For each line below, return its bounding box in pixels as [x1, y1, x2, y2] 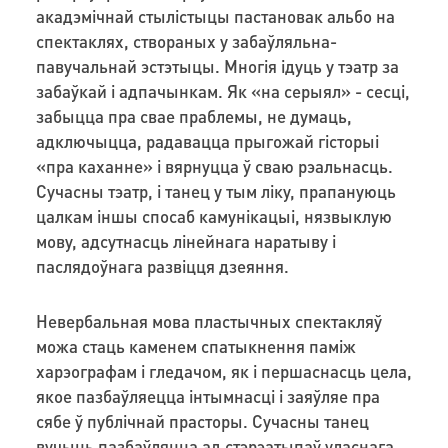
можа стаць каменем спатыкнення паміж [35, 334, 356, 357]
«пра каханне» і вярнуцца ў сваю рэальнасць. [35, 154, 393, 177]
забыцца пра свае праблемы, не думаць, [35, 104, 352, 127]
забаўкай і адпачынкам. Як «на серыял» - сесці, [35, 79, 410, 102]
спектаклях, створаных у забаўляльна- [35, 29, 337, 52]
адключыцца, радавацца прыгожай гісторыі [35, 129, 379, 152]
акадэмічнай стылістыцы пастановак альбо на [35, 4, 395, 27]
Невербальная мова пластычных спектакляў [35, 309, 382, 332]
